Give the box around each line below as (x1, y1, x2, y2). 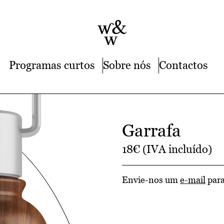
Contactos (158, 58, 208, 72)
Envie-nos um (121, 174, 180, 185)
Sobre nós (102, 58, 151, 72)
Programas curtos (8, 58, 95, 72)
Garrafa (121, 120, 181, 140)
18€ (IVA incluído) (121, 142, 212, 156)
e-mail (179, 174, 205, 185)
